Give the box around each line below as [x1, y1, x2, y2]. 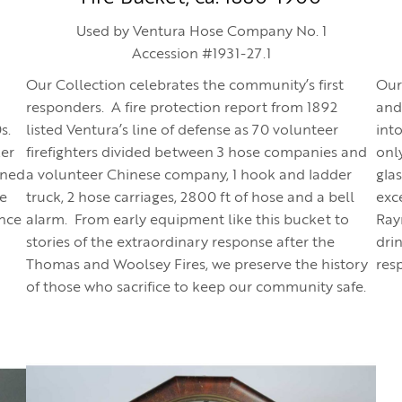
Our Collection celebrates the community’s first [26, 79, 344, 93]
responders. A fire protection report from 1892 [26, 101, 337, 116]
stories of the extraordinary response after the [26, 236, 335, 250]
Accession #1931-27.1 [131, 48, 271, 62]
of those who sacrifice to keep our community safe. [26, 281, 366, 295]
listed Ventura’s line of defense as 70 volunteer [26, 124, 338, 138]
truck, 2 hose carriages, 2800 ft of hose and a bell [26, 191, 354, 205]
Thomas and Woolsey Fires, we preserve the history [26, 258, 368, 273]
